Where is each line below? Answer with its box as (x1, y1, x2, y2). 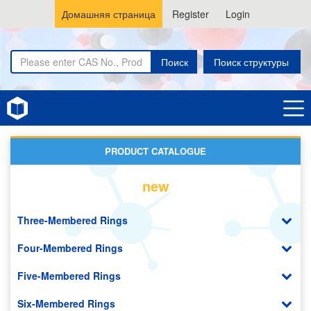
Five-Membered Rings (17, 269, 121, 283)
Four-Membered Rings (17, 241, 123, 255)
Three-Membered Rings (17, 213, 128, 227)
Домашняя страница (61, 7, 155, 21)
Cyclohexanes (62, 103, 124, 117)
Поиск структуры (214, 55, 289, 69)
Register (171, 7, 209, 21)
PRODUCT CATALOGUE (105, 144, 206, 158)
